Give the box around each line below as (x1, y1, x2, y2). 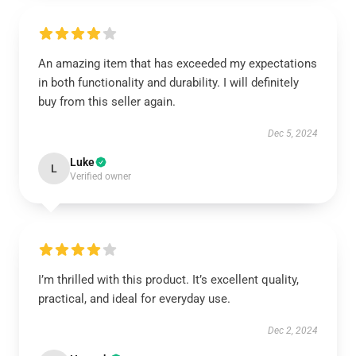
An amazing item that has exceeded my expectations (38, 56, 317, 71)
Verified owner (70, 171, 131, 182)
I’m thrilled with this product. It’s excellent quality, (38, 273, 299, 287)
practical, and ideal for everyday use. (38, 292, 230, 306)
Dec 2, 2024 (268, 325, 318, 336)
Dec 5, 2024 (268, 128, 318, 139)
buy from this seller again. (38, 95, 176, 109)
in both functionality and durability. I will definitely (38, 75, 299, 90)
